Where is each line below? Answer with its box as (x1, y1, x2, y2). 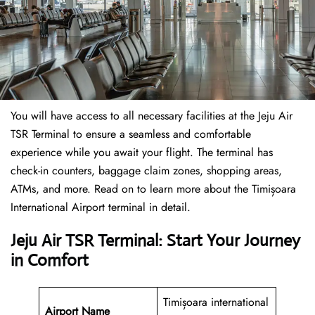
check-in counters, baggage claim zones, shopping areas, (11, 162, 282, 179)
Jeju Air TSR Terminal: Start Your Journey (11, 230, 300, 252)
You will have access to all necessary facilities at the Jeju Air (11, 108, 292, 124)
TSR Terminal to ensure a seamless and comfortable (11, 126, 251, 143)
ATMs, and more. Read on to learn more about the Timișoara (11, 181, 296, 198)
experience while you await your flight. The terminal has (11, 144, 273, 161)
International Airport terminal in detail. (11, 199, 191, 216)
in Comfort (11, 250, 89, 271)
